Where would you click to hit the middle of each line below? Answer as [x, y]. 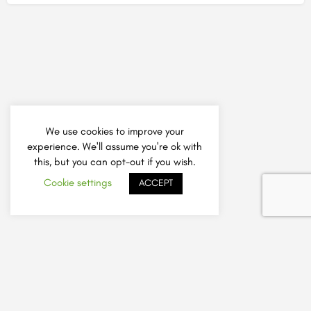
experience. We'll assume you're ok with [115, 146]
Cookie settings [77, 183]
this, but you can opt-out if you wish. [115, 162]
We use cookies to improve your [115, 131]
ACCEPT [155, 183]
